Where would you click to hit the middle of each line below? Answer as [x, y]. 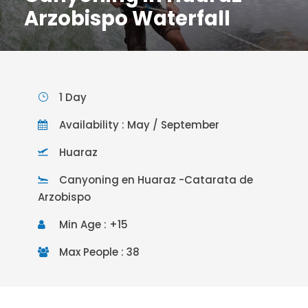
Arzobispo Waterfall [127, 18]
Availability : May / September [139, 124]
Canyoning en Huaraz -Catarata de [156, 179]
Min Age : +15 [93, 224]
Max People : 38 [99, 252]
